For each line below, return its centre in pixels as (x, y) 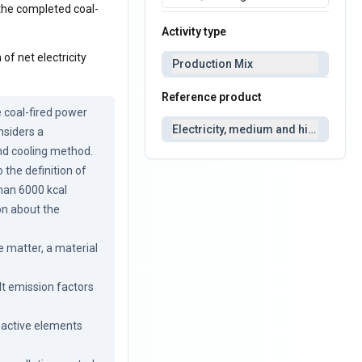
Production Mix (213, 64)
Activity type (194, 32)
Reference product (212, 97)
